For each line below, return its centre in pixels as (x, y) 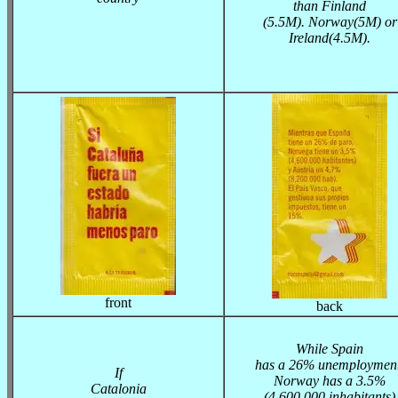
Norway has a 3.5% (330, 381)
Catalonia (118, 389)
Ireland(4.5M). (330, 38)
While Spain (330, 349)
